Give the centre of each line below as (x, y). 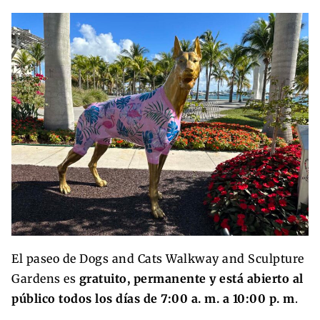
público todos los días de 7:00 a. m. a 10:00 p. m (153, 298)
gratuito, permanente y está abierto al (191, 278)
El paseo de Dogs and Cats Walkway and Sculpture (158, 258)
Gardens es (45, 278)
